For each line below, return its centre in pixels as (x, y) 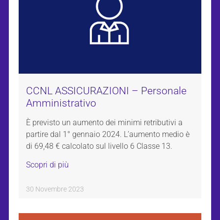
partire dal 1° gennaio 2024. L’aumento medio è (108, 134)
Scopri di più (47, 165)
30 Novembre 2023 (55, 189)
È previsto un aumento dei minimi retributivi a (104, 122)
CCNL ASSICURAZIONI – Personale (106, 91)
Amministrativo (61, 103)
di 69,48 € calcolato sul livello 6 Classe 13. (99, 146)
